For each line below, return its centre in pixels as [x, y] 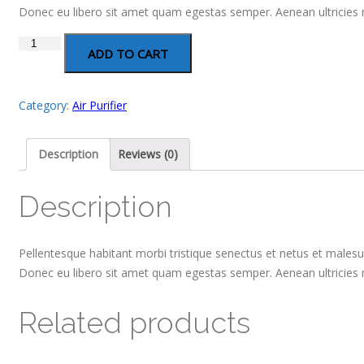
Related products [134, 322]
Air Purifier [100, 105]
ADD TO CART [128, 53]
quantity [40, 81]
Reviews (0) [148, 154]
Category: [45, 105]
